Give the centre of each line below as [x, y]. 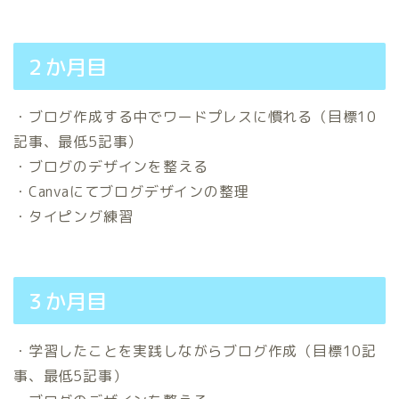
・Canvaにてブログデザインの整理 [131, 191]
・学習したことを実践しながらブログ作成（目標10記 [195, 351]
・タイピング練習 [73, 216]
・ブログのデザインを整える [111, 167]
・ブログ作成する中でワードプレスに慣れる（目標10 [195, 117]
